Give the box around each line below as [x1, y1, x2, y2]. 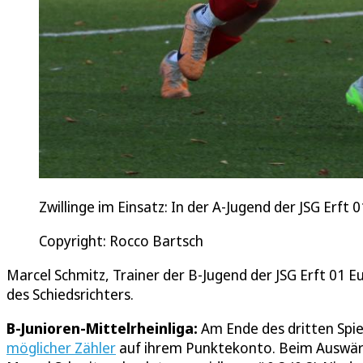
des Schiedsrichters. [6, 284, 134, 305]
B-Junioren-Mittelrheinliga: [6, 318, 198, 339]
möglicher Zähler [6, 338, 116, 358]
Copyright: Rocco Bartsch [39, 231, 203, 251]
